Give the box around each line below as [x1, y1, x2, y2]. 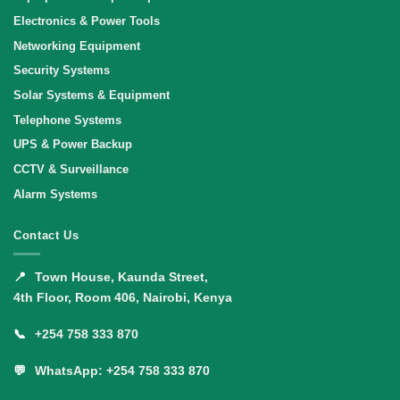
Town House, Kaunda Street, [31, 269, 208, 284]
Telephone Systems [13, 112, 121, 127]
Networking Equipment [13, 38, 140, 53]
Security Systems [13, 63, 110, 78]
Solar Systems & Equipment [13, 87, 170, 102]
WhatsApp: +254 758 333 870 [35, 363, 210, 378]
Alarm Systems [13, 187, 97, 201]
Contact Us [13, 229, 79, 243]
